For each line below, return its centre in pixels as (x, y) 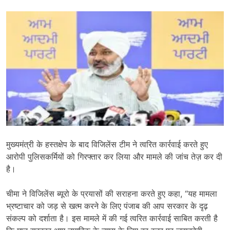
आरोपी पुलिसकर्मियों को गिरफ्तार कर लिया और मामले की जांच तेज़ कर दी (114, 156)
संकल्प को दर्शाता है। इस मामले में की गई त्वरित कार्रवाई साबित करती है (112, 218)
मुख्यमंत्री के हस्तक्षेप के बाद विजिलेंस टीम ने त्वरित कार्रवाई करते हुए (107, 144)
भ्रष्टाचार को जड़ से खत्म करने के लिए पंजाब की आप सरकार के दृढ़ (107, 206)
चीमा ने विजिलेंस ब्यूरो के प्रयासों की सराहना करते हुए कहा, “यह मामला (112, 193)
